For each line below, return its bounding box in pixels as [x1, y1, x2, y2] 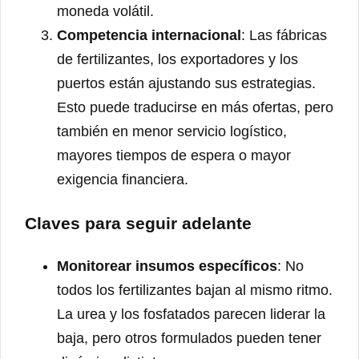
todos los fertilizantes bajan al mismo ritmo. [57, 281, 333, 298]
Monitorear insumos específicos [57, 257, 277, 274]
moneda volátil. [57, 3, 154, 20]
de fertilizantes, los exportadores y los [57, 51, 298, 68]
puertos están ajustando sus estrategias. [57, 75, 316, 92]
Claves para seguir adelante [25, 213, 252, 232]
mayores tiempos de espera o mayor [57, 147, 291, 164]
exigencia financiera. [57, 171, 188, 188]
